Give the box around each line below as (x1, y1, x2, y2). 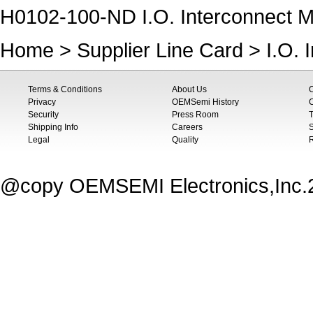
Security (28, 110, 59, 119)
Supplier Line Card (77, 38, 243, 61)
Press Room (172, 110, 219, 119)
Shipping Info (28, 122, 78, 132)
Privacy (28, 97, 56, 107)
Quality (172, 135, 198, 145)
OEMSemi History (172, 97, 239, 107)
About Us (172, 85, 207, 94)
